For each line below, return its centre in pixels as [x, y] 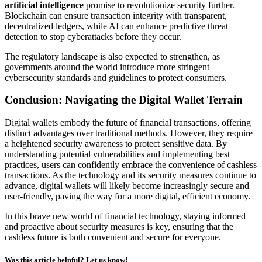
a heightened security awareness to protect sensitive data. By [116, 143]
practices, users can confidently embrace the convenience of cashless [131, 164]
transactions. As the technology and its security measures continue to [130, 175]
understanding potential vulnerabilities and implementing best [117, 154]
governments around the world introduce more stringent [107, 67]
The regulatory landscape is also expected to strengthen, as [112, 56]
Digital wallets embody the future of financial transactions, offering [128, 122]
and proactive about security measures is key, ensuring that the [119, 226]
